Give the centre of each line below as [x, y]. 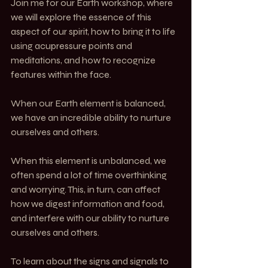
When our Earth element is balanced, [89, 103]
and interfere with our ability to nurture [91, 218]
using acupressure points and [72, 45]
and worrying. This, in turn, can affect [86, 189]
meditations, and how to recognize [84, 60]
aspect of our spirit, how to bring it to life [94, 31]
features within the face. [61, 74]
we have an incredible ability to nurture [92, 117]
